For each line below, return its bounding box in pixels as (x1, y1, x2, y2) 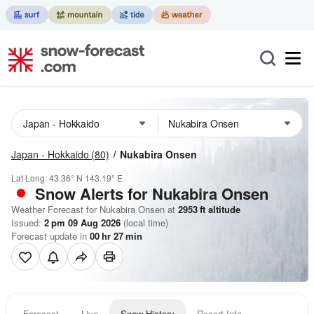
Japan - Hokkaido (11, 147, 89, 161)
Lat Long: (11, 172, 49, 184)
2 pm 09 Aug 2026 (44, 216, 121, 229)
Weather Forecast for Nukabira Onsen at (11, 203, 175, 216)
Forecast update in (11, 229, 90, 243)
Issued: (11, 216, 44, 229)
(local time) (121, 216, 168, 229)
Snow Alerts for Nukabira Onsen (35, 182, 268, 205)
